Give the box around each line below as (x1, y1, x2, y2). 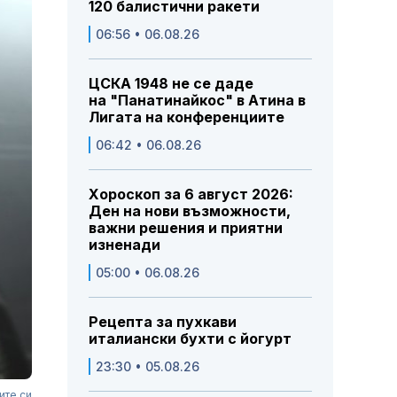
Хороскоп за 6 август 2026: (89, 185, 293, 204)
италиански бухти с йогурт (89, 330, 292, 348)
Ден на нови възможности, (89, 202, 291, 221)
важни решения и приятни (89, 219, 283, 237)
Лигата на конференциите (89, 108, 284, 127)
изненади (89, 236, 160, 254)
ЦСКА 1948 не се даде (89, 74, 253, 93)
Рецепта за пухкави (89, 313, 237, 331)
